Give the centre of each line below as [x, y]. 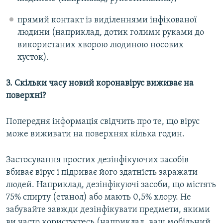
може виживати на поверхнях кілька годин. [95, 134]
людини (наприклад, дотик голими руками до [111, 33]
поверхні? [26, 96]
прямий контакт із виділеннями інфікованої [107, 20]
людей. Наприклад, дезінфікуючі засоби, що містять [111, 185]
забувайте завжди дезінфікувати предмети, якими [108, 210]
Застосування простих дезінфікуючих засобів [97, 160]
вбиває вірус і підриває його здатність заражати [102, 173]
